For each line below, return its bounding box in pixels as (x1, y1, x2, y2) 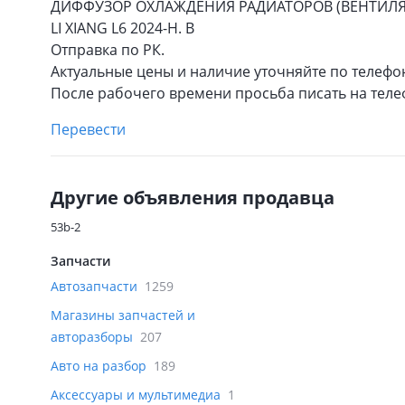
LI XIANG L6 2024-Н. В (51, 18, 194, 38)
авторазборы (51, 328, 137, 345)
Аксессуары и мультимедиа (51, 386, 224, 403)
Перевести (51, 119, 126, 139)
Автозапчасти (51, 278, 141, 295)
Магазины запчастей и (51, 306, 195, 324)
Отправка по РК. (51, 40, 165, 60)
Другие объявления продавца (51, 185, 334, 210)
